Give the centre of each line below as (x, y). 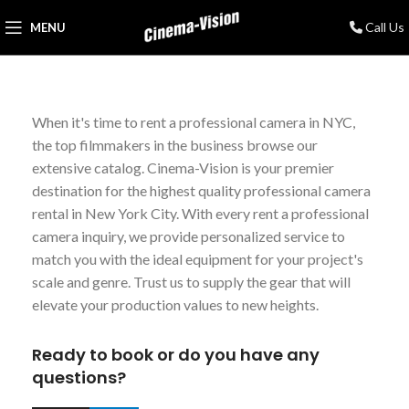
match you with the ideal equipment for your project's (198, 259)
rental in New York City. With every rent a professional (200, 213)
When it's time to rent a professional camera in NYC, (194, 122)
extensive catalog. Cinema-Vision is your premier (183, 168)
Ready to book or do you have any (176, 355)
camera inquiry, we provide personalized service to (189, 236)
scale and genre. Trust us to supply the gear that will (191, 282)
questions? (79, 378)
